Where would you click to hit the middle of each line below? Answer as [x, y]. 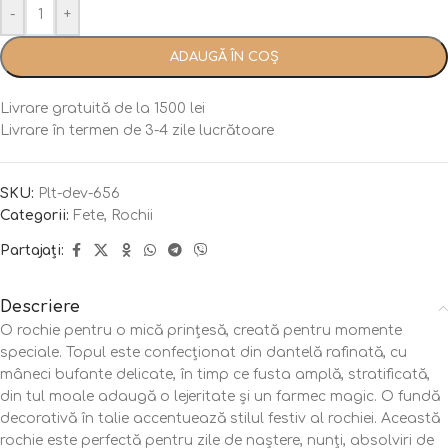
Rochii [132, 216]
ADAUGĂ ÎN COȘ [224, 57]
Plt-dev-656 [79, 194]
